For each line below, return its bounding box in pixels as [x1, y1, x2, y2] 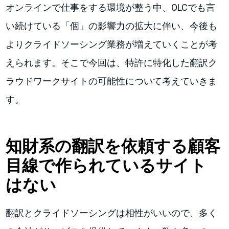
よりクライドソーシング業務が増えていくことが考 [6, 38, 218, 50]
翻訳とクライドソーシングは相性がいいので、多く [6, 207, 218, 218]
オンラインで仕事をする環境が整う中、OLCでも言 [6, 2, 216, 13]
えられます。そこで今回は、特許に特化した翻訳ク [6, 57, 218, 68]
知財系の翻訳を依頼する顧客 [6, 136, 221, 156]
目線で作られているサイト [6, 155, 207, 175]
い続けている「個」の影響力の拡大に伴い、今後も [6, 20, 218, 31]
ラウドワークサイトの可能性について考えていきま [6, 75, 218, 86]
